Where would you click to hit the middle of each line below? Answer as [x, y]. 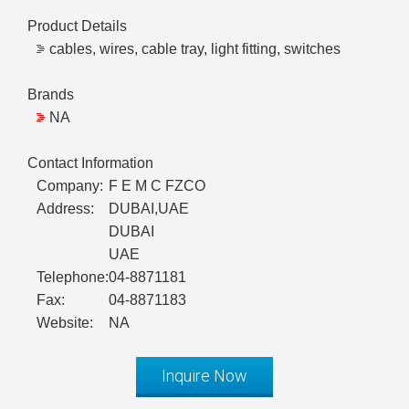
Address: [65, 209]
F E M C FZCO [157, 186]
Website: [65, 323]
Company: [70, 186]
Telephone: [73, 278]
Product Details [77, 26]
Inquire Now [204, 376]
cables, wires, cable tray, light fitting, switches [195, 49]
